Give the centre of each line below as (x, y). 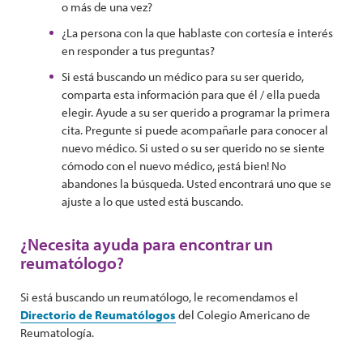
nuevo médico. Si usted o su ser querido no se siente (193, 148)
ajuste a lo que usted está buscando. (152, 201)
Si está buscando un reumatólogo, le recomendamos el (159, 297)
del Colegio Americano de (243, 315)
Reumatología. (57, 333)
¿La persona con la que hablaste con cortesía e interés (197, 33)
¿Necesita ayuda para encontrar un (147, 244)
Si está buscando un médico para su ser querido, (183, 77)
